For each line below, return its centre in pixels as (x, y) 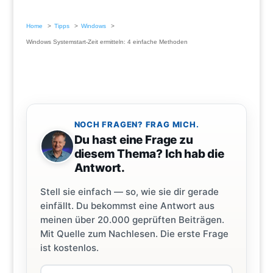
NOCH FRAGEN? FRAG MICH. (136, 125)
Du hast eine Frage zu (133, 140)
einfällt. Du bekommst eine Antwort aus (127, 206)
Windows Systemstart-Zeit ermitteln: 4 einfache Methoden (107, 42)
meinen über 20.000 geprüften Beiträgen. (132, 220)
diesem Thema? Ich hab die (149, 154)
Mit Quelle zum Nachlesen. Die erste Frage (134, 234)
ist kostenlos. (69, 248)
